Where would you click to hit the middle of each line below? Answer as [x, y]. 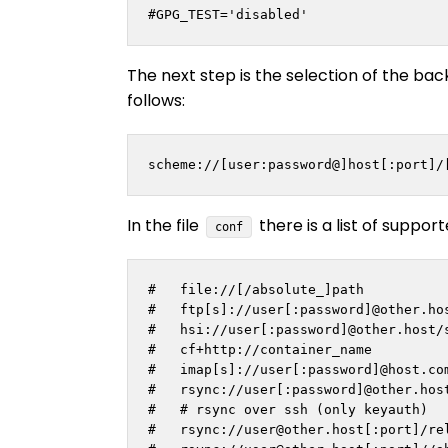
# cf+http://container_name [260, 349]
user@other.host [304, 429]
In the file [165, 225]
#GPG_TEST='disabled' [228, 15]
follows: [156, 101]
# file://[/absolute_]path [256, 289]
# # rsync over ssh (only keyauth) [288, 409]
